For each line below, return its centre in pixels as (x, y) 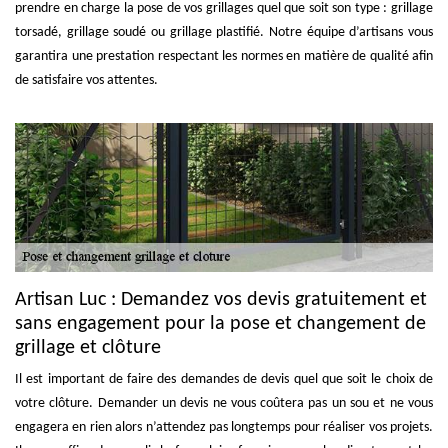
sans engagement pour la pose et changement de (220, 323)
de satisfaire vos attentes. (86, 80)
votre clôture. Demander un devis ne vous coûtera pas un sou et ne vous (224, 403)
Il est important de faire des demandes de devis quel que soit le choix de (224, 379)
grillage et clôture (88, 347)
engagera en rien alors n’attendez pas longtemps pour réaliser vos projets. (224, 427)
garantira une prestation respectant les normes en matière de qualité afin (224, 56)
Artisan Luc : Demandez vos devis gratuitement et (221, 299)
